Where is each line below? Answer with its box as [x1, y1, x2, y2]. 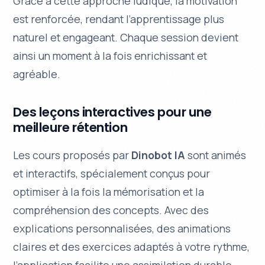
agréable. [13, 67, 61, 82]
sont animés [185, 148, 247, 163]
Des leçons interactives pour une [13, 103, 212, 122]
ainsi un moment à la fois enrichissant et [13, 49, 208, 63]
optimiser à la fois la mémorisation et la [13, 185, 205, 199]
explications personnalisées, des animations [13, 221, 231, 236]
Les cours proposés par [13, 148, 132, 163]
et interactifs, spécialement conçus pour [13, 166, 211, 181]
